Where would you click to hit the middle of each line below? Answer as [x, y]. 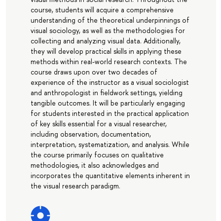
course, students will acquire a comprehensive [102, 10]
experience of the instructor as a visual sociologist [110, 82]
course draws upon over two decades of [94, 72]
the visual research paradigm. [75, 186]
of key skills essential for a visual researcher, [98, 124]
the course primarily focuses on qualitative [97, 155]
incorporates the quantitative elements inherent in [110, 176]
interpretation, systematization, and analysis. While [110, 145]
